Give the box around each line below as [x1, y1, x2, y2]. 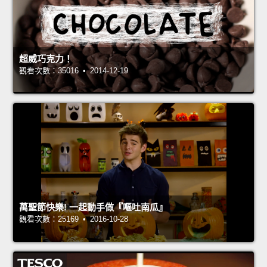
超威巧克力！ [19, 54, 73, 64]
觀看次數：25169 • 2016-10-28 [19, 215, 128, 224]
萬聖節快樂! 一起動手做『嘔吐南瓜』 [19, 202, 167, 213]
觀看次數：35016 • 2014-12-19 [19, 66, 128, 76]
